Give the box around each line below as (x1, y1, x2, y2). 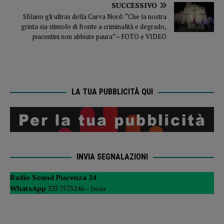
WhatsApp (10, 183, 46, 193)
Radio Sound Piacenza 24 (10, 172, 96, 182)
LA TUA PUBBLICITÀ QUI (71, 86, 153, 96)
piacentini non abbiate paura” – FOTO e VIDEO (32, 31, 166, 41)
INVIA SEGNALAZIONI (76, 152, 148, 162)
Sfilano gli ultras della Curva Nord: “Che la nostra (23, 11, 166, 21)
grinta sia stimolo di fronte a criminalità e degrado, (21, 21, 166, 31)
